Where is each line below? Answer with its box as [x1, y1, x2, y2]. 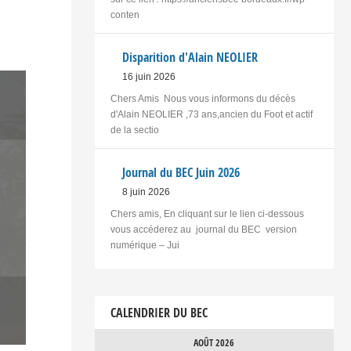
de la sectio [110, 125, 159, 136]
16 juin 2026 [121, 71, 175, 83]
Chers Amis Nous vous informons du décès [110, 93, 295, 105]
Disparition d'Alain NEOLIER [121, 49, 258, 67]
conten [110, 9, 139, 21]
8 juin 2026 [121, 186, 170, 198]
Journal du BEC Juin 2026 [121, 164, 240, 182]
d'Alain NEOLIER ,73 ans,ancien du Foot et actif [110, 109, 313, 121]
